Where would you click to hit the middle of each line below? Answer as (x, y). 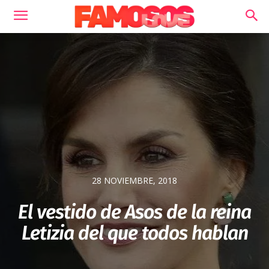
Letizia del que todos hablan (134, 233)
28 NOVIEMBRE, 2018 (134, 181)
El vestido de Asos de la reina (134, 212)
